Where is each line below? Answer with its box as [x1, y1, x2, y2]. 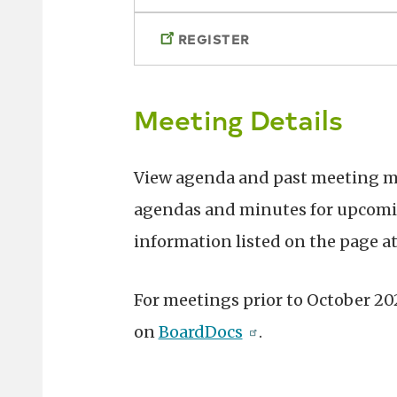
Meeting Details [133, 99, 343, 138]
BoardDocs [158, 322, 243, 343]
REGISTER [177, 30, 250, 49]
